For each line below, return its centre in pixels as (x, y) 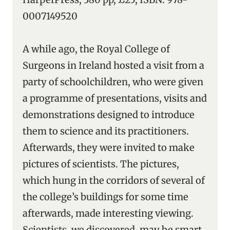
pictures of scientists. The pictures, (101, 164)
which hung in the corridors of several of (114, 180)
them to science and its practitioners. (106, 131)
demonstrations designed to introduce (109, 115)
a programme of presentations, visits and (115, 98)
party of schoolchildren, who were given (113, 82)
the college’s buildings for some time (106, 197)
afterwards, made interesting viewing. (108, 213)
